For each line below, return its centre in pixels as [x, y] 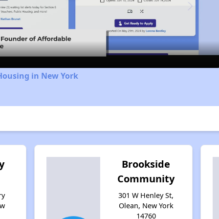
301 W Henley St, [146, 195]
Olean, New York [146, 205]
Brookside [146, 164]
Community [146, 178]
